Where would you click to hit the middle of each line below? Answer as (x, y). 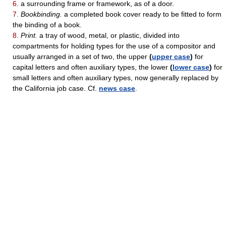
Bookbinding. (41, 14)
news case (117, 89)
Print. (29, 36)
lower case (191, 67)
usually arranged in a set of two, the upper (81, 57)
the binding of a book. (47, 25)
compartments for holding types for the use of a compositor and (114, 46)
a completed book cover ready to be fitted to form (142, 14)
